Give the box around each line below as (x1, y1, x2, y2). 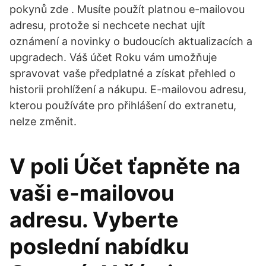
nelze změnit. (9, 115, 77, 128)
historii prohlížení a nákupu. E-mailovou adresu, (9, 83, 246, 96)
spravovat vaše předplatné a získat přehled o (9, 67, 236, 80)
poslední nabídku (9, 233, 189, 259)
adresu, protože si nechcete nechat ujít (9, 19, 205, 31)
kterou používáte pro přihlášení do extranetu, (9, 99, 236, 112)
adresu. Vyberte (9, 207, 179, 233)
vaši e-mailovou (9, 180, 174, 206)
